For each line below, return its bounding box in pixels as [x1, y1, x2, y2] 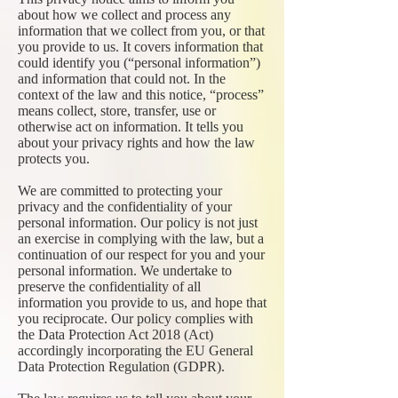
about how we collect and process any [18, 7, 231, 22]
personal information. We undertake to [18, 263, 232, 278]
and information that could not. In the [18, 71, 226, 86]
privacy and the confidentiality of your [18, 199, 232, 214]
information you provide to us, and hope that [18, 295, 267, 310]
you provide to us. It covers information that [18, 39, 263, 54]
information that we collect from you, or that [18, 23, 265, 38]
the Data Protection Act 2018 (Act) [18, 327, 213, 342]
